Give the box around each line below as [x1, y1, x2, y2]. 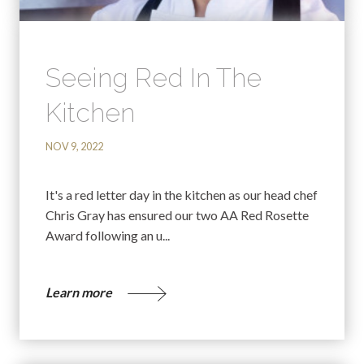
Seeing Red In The [45, 62, 262, 93]
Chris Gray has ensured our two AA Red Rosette [45, 206, 309, 223]
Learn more [45, 284, 115, 300]
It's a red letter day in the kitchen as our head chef [45, 186, 318, 202]
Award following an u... [45, 227, 170, 243]
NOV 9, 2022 [45, 140, 103, 154]
